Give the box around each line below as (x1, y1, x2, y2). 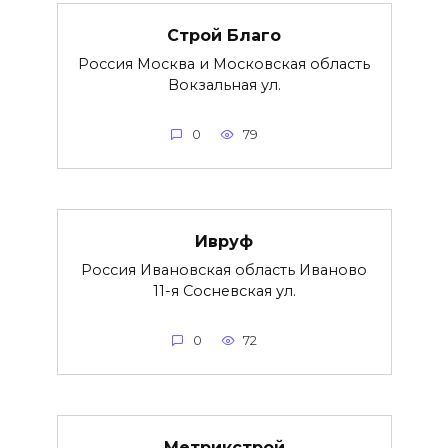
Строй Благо (167, 25, 281, 45)
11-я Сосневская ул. (152, 282, 296, 301)
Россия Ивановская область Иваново (81, 261, 367, 280)
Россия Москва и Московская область (78, 55, 370, 74)
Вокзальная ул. (167, 76, 281, 95)
